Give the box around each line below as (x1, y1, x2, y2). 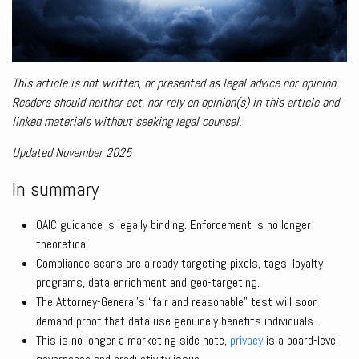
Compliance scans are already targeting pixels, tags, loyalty (36, 255, 323, 272)
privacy (230, 332, 263, 349)
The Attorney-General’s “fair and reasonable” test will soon (36, 293, 318, 311)
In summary (12, 176, 99, 202)
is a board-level (263, 332, 338, 349)
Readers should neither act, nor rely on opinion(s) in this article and (12, 94, 339, 111)
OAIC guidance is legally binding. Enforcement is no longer (36, 216, 311, 234)
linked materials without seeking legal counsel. (12, 113, 241, 131)
